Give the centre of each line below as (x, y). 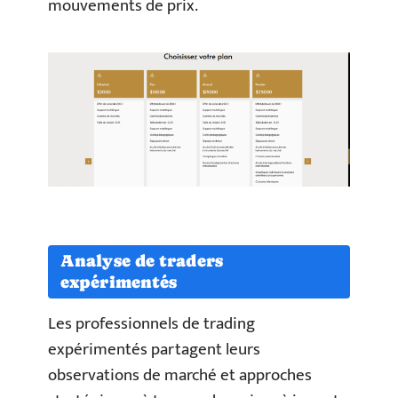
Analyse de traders (142, 260)
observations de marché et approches (180, 375)
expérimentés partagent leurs (154, 349)
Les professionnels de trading (151, 323)
